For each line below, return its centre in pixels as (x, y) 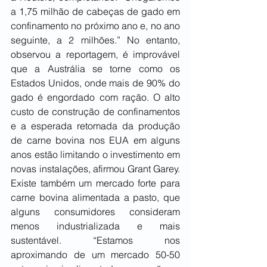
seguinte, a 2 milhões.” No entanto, (95, 40)
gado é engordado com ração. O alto (95, 97)
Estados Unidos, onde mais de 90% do (95, 83)
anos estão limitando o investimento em (95, 155)
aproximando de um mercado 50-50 (95, 255)
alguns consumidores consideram (95, 212)
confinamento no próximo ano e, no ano (95, 26)
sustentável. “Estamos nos (95, 240)
